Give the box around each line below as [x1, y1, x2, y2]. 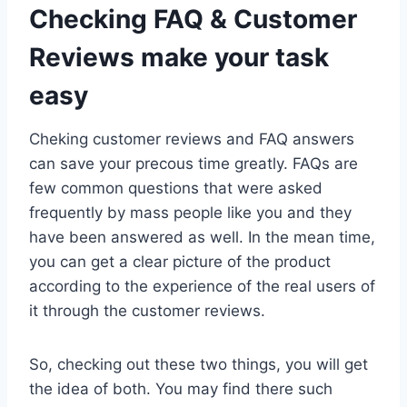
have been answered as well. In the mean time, [29, 227, 375, 246]
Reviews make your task [29, 41, 329, 73]
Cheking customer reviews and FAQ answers [29, 129, 354, 148]
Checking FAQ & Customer [29, 3, 357, 35]
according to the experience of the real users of [29, 276, 375, 295]
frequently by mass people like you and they [29, 203, 352, 222]
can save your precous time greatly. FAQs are [29, 154, 358, 173]
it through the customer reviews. [29, 301, 265, 320]
